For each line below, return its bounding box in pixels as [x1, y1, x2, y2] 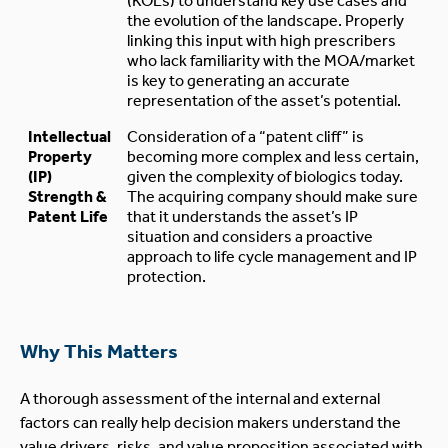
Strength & [28, 186, 107, 206]
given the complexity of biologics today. [127, 166, 403, 186]
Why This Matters [20, 338, 178, 363]
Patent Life [28, 206, 108, 226]
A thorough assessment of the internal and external [20, 388, 380, 408]
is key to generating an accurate [127, 70, 350, 90]
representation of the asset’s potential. [127, 90, 401, 110]
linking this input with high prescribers [127, 30, 396, 50]
